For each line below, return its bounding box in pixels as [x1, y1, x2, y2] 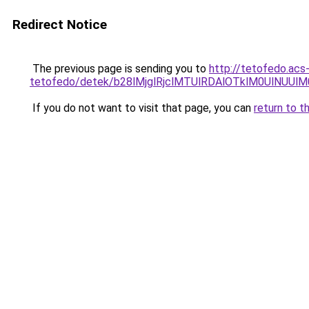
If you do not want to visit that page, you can [30, 101, 254, 114]
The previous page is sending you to [30, 62, 209, 75]
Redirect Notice [12, 17, 107, 32]
